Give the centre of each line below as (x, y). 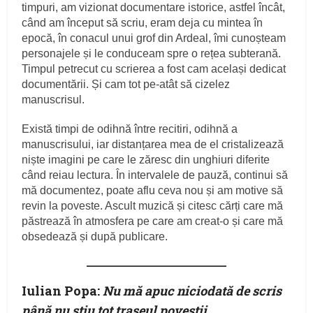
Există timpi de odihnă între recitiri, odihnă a (130, 129)
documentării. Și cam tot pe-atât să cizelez (126, 85)
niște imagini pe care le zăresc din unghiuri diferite (146, 160)
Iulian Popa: (63, 291)
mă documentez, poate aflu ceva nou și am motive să (153, 191)
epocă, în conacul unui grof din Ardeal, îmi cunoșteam (154, 38)
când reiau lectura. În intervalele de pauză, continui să (155, 175)
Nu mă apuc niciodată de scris (192, 291)
